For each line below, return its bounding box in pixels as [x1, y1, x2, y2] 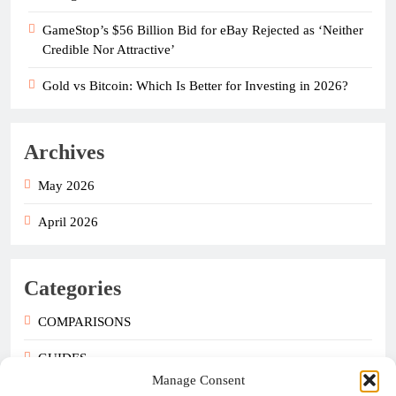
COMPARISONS [38, 314, 131, 329]
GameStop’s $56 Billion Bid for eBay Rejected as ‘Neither [42, 22, 363, 37]
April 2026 [38, 214, 98, 229]
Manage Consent [151, 373, 245, 387]
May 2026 [38, 178, 95, 193]
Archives [24, 140, 104, 164]
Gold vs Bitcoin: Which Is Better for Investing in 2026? [42, 78, 348, 93]
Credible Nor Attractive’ [42, 42, 175, 57]
